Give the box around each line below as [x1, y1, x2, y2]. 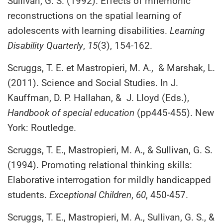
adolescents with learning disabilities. [7, 24, 170, 36]
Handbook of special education [7, 107, 134, 118]
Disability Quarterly [7, 39, 83, 51]
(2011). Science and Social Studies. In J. [7, 77, 178, 89]
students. [7, 189, 49, 201]
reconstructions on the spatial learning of [7, 9, 182, 21]
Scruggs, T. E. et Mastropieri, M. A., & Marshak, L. [7, 62, 215, 74]
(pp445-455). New [134, 107, 214, 118]
